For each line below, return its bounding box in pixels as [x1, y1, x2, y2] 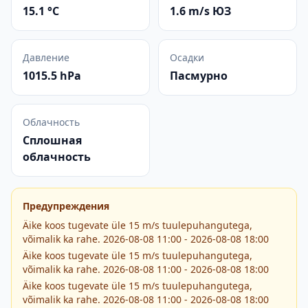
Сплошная [23, 133, 82, 148]
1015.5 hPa [23, 68, 81, 83]
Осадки [170, 51, 204, 64]
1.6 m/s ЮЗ [170, 3, 231, 19]
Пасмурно [170, 68, 228, 83]
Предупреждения [23, 199, 109, 212]
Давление [23, 51, 69, 64]
